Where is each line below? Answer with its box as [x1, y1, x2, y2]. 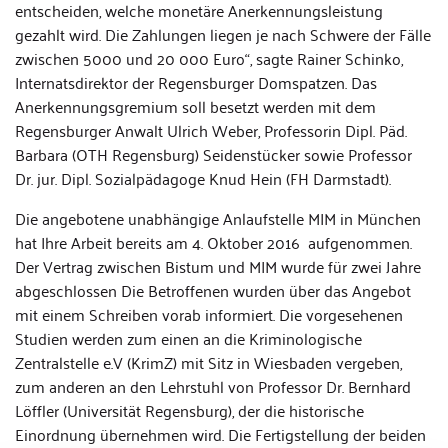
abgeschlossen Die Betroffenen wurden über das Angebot [15, 276, 411, 304]
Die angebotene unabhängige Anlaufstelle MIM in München [15, 204, 421, 232]
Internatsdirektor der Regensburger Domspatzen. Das [15, 68, 377, 96]
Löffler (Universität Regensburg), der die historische [15, 396, 364, 424]
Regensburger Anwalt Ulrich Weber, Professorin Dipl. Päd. [15, 116, 407, 144]
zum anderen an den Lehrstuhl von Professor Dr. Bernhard [15, 372, 411, 400]
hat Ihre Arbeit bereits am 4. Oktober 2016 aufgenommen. [15, 228, 412, 256]
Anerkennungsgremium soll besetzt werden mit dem [15, 92, 376, 120]
